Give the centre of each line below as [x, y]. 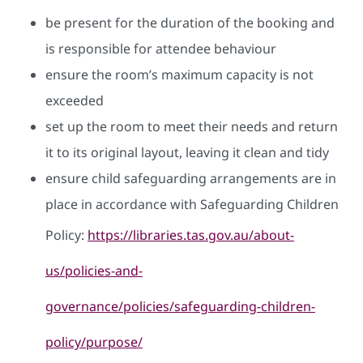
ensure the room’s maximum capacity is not [179, 74]
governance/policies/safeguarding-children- [180, 306]
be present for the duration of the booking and [190, 22]
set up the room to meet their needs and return [192, 126]
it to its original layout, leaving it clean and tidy [187, 152]
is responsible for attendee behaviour [161, 48]
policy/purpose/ [94, 342]
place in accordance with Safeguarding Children [192, 204]
